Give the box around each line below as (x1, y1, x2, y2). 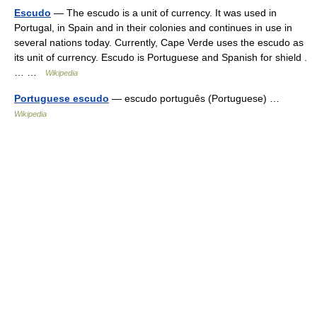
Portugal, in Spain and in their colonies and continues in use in (14, 21, 292, 33)
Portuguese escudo (14, 92, 109, 104)
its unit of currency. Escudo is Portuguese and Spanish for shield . (14, 51, 307, 63)
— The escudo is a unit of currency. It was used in (51, 6, 277, 18)
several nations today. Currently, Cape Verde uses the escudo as (14, 36, 304, 48)
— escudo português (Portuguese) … (109, 92, 285, 104)
